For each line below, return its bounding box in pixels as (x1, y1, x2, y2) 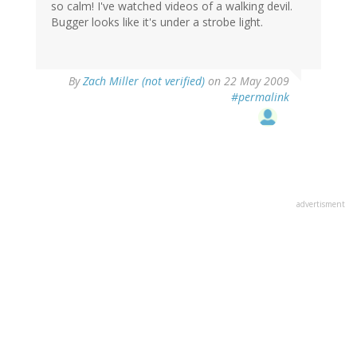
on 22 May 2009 (205, 73, 289, 88)
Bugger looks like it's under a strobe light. (51, 14, 263, 29)
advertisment (296, 198, 345, 210)
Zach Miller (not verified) (83, 73, 205, 88)
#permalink (231, 88, 289, 104)
